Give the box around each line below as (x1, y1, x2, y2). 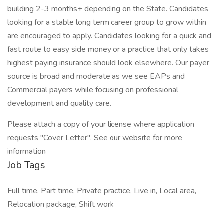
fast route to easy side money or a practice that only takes (7, 44, 209, 55)
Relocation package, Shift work (7, 199, 114, 210)
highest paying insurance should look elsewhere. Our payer (7, 57, 209, 68)
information (7, 146, 46, 157)
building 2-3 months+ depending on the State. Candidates (7, 3, 208, 14)
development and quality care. (7, 98, 111, 109)
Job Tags (7, 158, 45, 172)
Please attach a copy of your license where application (7, 119, 194, 130)
